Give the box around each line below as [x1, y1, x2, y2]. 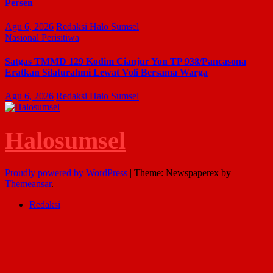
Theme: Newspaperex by [134, 168, 231, 179]
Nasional [5, 32, 41, 43]
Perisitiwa [41, 32, 79, 43]
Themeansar [5, 179, 51, 190]
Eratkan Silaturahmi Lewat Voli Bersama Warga [5, 67, 208, 78]
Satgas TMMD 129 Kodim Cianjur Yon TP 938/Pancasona [5, 56, 246, 67]
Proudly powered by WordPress [5, 168, 130, 179]
